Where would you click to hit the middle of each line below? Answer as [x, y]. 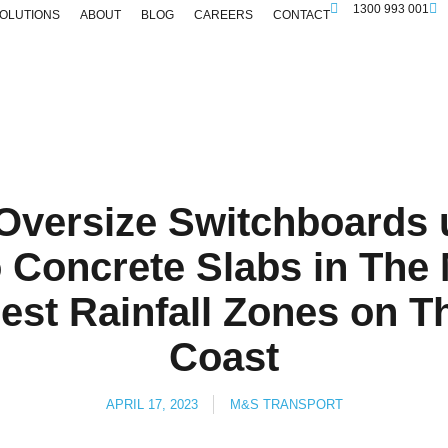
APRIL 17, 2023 [151, 404]
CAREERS [223, 15]
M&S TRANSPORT [286, 404]
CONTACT [301, 15]
